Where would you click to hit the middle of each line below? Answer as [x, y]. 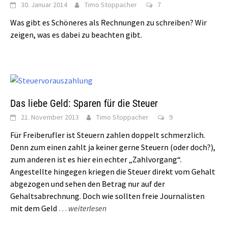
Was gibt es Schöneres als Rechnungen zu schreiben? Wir [108, 23]
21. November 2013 [50, 117]
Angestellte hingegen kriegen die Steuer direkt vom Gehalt [113, 172]
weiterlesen [87, 208]
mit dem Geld [34, 208]
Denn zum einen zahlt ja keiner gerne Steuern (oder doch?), [113, 147]
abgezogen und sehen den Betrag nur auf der [88, 184]
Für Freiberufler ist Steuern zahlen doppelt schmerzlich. [108, 135]
